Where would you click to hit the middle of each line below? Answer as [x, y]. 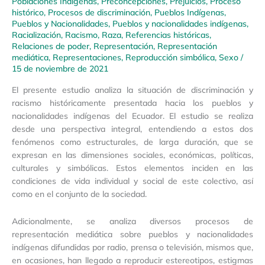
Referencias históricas [167, 34]
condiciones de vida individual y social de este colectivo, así [132, 181]
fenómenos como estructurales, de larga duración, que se [132, 142]
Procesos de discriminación [99, 12]
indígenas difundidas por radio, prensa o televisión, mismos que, [132, 247]
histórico [28, 12]
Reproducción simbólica [170, 57]
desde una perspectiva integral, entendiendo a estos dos [132, 129]
